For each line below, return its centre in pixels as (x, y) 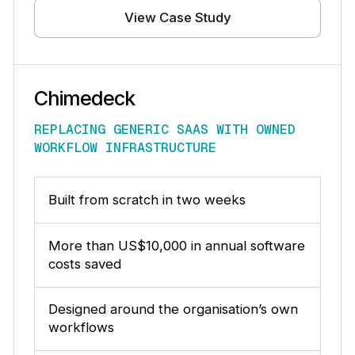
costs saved (84, 263)
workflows (81, 328)
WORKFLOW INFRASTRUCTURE (125, 148)
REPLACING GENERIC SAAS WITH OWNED (164, 130)
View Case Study (177, 18)
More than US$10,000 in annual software (176, 245)
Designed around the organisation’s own (173, 309)
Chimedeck (84, 98)
